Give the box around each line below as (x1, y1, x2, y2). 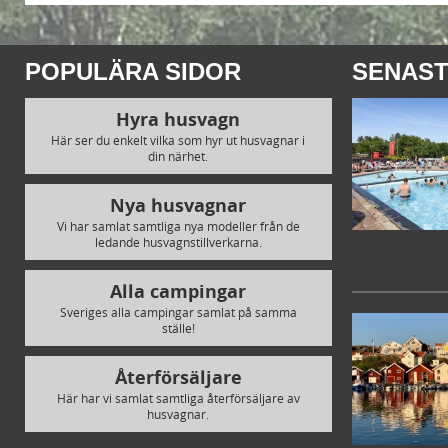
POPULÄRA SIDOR (25, 58, 241, 85)
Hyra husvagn (116, 107, 241, 132)
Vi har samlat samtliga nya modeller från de (56, 218, 300, 234)
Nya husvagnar (110, 193, 247, 218)
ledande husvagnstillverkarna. (94, 234, 262, 250)
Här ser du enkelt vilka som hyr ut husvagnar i (51, 132, 306, 148)
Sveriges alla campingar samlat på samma (59, 304, 297, 320)
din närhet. (148, 148, 209, 164)
